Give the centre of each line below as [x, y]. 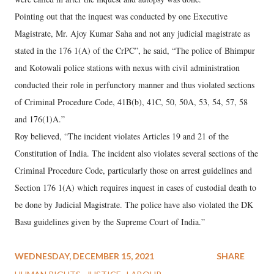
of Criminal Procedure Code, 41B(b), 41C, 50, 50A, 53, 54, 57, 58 [131, 102]
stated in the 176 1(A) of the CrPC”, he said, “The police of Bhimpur [135, 50]
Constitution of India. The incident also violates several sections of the [136, 153]
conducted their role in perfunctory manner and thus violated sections [135, 85]
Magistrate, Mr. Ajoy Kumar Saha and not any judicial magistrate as [132, 33]
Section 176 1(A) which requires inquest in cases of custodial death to [135, 187]
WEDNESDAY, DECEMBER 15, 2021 [84, 256]
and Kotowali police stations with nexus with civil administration [127, 68]
